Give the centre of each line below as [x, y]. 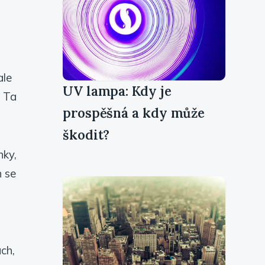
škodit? [86, 135]
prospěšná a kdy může [134, 113]
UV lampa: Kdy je [117, 91]
